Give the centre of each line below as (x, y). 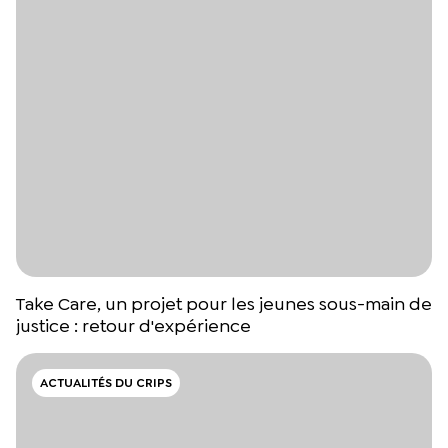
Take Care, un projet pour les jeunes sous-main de (224, 304)
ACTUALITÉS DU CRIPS (106, 383)
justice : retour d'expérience (133, 326)
